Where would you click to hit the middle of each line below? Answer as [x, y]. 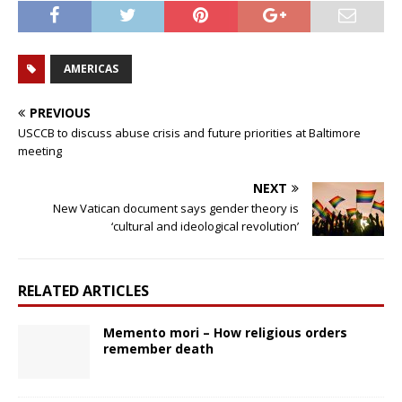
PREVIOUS [60, 113]
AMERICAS [91, 69]
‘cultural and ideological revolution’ [205, 227]
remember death [158, 349]
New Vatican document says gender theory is [176, 209]
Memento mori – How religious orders [225, 333]
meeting [40, 151]
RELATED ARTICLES [83, 291]
